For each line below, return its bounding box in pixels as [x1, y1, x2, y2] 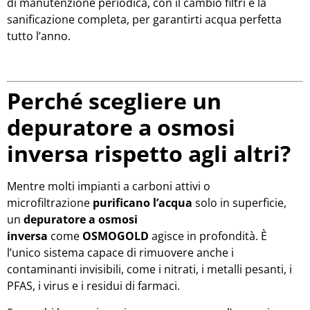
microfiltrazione [7, 195, 93, 211]
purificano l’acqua [93, 195, 192, 211]
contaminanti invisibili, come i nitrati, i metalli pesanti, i [7, 262, 292, 277]
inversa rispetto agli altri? [7, 138, 291, 169]
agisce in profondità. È [149, 228, 267, 244]
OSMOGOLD [82, 228, 149, 244]
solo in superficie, [192, 195, 286, 211]
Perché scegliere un [7, 86, 221, 116]
